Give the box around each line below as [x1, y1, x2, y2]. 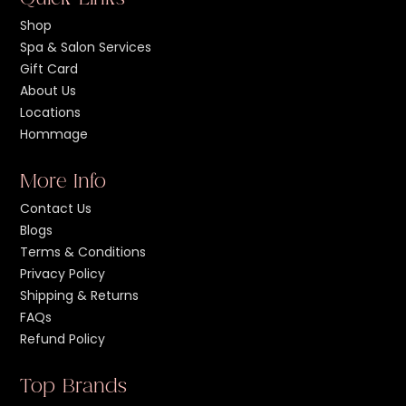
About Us [20, 81, 77, 100]
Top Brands [20, 376, 128, 398]
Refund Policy [20, 329, 106, 348]
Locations [20, 102, 82, 121]
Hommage [20, 124, 89, 143]
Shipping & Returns [20, 285, 140, 304]
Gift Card [20, 59, 79, 78]
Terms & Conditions [20, 242, 147, 261]
